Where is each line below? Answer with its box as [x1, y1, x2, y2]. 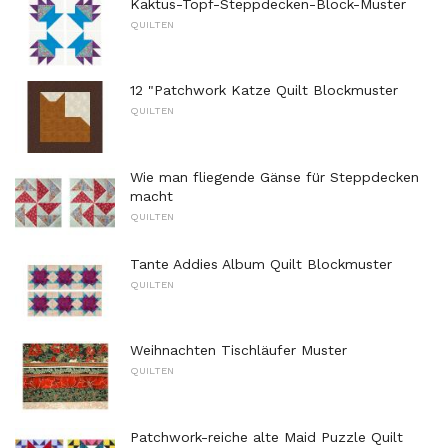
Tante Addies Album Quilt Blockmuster [130, 255, 392, 272]
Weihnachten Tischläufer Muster [130, 342, 347, 359]
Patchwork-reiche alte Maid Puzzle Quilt [130, 428, 403, 445]
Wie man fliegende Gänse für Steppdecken [130, 168, 419, 185]
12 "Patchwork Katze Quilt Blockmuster [130, 82, 398, 99]
